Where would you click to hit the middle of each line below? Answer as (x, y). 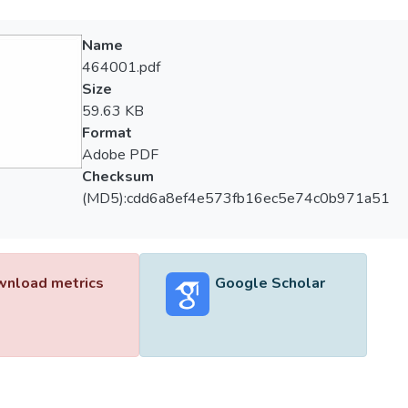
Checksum (117, 177)
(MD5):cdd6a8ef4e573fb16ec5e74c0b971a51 (235, 199)
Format (107, 133)
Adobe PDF (120, 155)
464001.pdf (121, 67)
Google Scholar (270, 283)
